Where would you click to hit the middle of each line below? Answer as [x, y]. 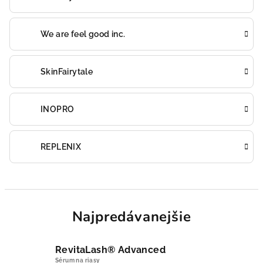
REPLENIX [61, 147]
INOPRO [58, 109]
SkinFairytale [67, 72]
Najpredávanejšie [131, 217]
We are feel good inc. [83, 34]
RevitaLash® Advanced [110, 250]
